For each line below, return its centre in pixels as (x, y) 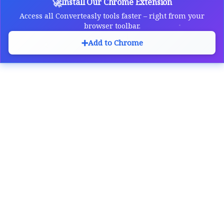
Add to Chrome (115, 42)
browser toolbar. (112, 25)
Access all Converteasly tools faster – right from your (112, 15)
